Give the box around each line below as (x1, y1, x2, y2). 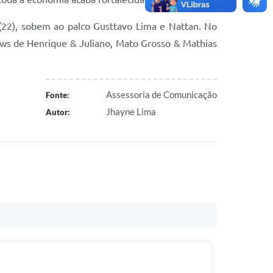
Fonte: (45, 90, 69, 100)
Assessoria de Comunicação (106, 88, 217, 100)
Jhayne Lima (106, 105, 156, 117)
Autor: (45, 107, 70, 117)
